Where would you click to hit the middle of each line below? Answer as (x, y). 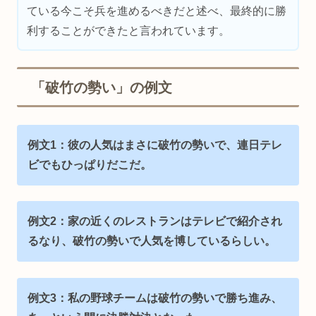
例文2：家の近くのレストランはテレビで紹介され (155, 221)
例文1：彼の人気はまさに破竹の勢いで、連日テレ (155, 145)
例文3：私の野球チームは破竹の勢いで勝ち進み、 (155, 298)
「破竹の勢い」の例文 (102, 87)
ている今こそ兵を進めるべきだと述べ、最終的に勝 (157, 11)
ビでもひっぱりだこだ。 (90, 164)
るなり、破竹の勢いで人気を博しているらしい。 (152, 241)
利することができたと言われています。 (129, 31)
